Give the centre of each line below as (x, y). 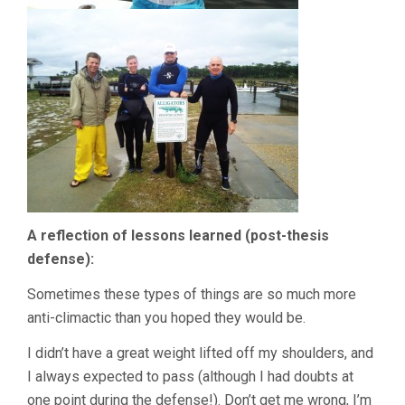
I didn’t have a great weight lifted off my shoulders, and (200, 353)
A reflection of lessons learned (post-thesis (178, 236)
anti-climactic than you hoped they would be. (166, 318)
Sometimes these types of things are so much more (192, 295)
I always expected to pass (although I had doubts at (190, 377)
